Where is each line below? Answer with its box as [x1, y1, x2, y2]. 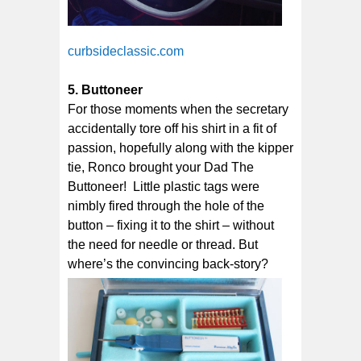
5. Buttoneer [68, 82, 143, 97]
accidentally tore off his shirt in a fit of [68, 121, 276, 135]
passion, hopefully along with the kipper [68, 140, 293, 155]
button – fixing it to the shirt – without [68, 218, 274, 232]
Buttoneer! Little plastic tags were [68, 179, 259, 193]
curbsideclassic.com [68, 44, 184, 58]
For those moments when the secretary [68, 102, 288, 116]
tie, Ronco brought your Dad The [68, 160, 254, 174]
